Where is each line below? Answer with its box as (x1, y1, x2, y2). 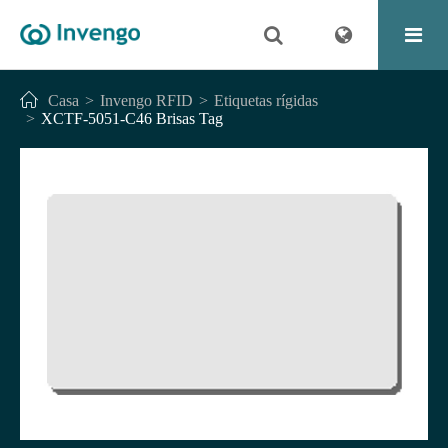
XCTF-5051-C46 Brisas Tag (41, 110, 223, 127)
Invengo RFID (100, 92, 193, 109)
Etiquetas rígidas (214, 92, 318, 109)
